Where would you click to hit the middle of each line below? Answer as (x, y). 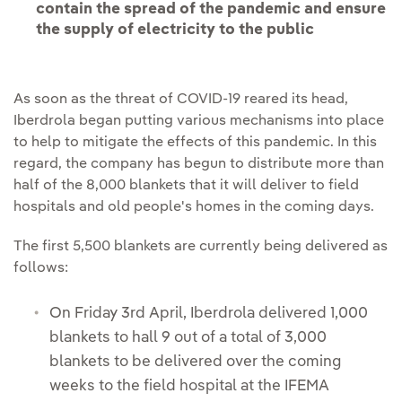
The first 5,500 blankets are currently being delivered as (201, 246)
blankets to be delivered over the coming (195, 363)
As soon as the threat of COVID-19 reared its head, (181, 99)
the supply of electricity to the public (175, 30)
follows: (41, 268)
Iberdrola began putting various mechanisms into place (199, 121)
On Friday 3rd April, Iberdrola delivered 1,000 (209, 314)
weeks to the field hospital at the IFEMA (189, 387)
